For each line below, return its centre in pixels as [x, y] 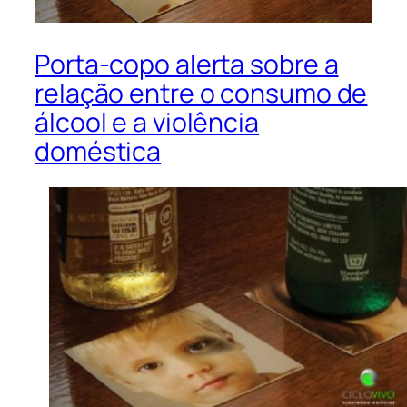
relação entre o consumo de [201, 93]
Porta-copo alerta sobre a [187, 64]
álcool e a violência [147, 122]
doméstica [98, 151]
